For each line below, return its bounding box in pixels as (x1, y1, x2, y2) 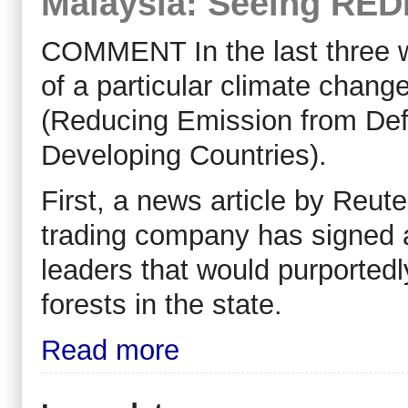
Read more (41, 333, 179, 366)
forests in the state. (41, 288, 282, 321)
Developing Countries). (41, 139, 327, 172)
